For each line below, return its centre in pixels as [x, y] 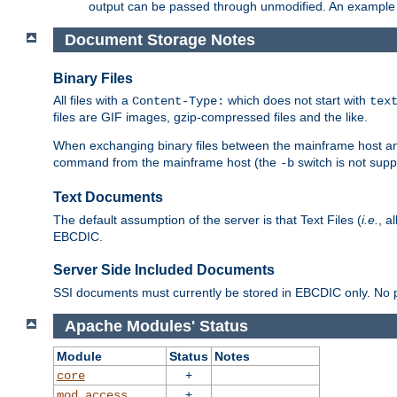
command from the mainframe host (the [167, 163]
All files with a [93, 101]
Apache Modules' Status [158, 326]
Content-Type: [178, 101]
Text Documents [108, 198]
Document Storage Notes [162, 39]
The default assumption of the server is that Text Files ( [207, 219]
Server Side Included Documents [164, 270]
